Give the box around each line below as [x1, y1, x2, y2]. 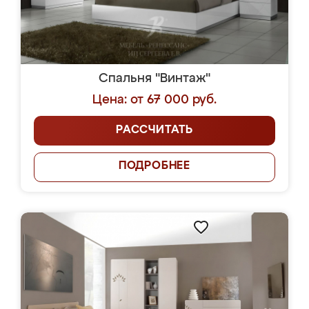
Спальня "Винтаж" [99, 72, 210, 85]
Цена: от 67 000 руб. [92, 94, 217, 106]
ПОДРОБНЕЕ [118, 161, 191, 172]
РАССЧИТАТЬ [116, 125, 193, 136]
